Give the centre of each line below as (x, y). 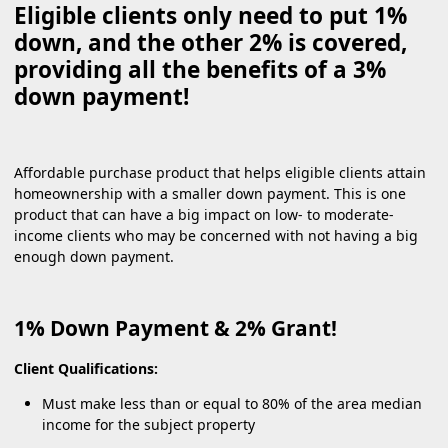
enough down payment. (96, 256)
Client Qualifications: (86, 368)
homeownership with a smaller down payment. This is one (210, 193)
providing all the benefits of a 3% (200, 69)
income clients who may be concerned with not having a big (216, 235)
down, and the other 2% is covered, (210, 42)
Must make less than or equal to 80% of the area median (232, 403)
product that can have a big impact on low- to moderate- (204, 214)
